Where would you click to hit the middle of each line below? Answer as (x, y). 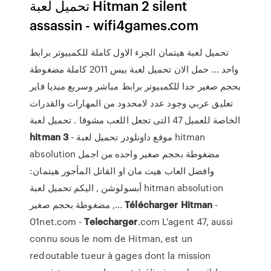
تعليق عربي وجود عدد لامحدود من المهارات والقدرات (131, 103)
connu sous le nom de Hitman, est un (111, 238)
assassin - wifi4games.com (114, 24)
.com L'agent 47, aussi (185, 221)
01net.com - (57, 221)
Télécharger (152, 204)
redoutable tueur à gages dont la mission (120, 255)
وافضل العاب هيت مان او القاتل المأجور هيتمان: (122, 171)
